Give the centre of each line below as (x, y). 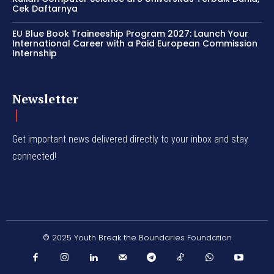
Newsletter (45, 99)
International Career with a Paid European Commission (135, 44)
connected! (34, 157)
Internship (35, 54)
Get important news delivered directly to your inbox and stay (130, 139)
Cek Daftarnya (45, 9)
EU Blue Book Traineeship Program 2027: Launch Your (130, 34)
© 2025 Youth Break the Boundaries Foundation (137, 238)
